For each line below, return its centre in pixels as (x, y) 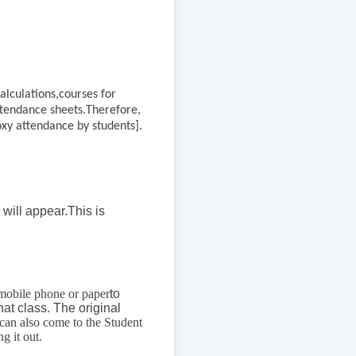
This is (86, 211)
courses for (87, 95)
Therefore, (113, 111)
